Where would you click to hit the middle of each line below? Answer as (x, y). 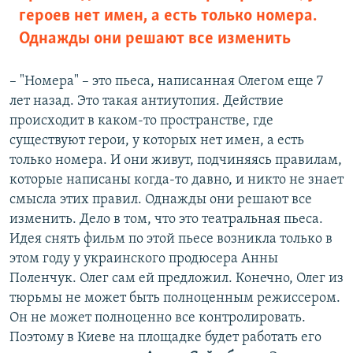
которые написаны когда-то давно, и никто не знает (176, 180)
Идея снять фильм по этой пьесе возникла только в (171, 240)
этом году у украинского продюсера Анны (144, 259)
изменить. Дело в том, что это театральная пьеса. (166, 220)
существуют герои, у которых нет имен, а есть (157, 141)
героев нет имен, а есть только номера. (168, 17)
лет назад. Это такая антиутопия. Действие (147, 102)
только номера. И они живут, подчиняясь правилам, (176, 161)
